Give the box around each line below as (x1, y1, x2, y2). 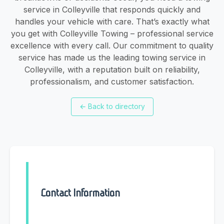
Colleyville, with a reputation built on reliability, (24, 64, 200, 74)
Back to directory (87, 102, 145, 111)
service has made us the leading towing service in (18, 52, 205, 62)
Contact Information (40, 186, 120, 199)
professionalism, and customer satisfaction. (30, 76, 194, 86)
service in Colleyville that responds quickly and (23, 4, 200, 14)
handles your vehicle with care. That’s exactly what (14, 16, 209, 26)
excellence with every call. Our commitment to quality (10, 40, 213, 50)
